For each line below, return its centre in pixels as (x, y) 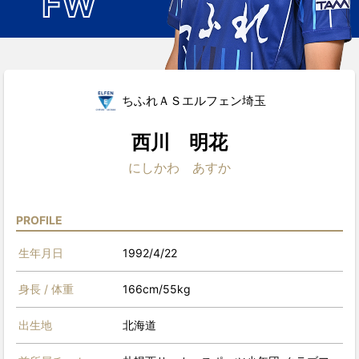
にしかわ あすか (179, 167)
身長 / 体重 (46, 289)
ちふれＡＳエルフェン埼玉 (194, 101)
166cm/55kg (157, 289)
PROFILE (39, 220)
